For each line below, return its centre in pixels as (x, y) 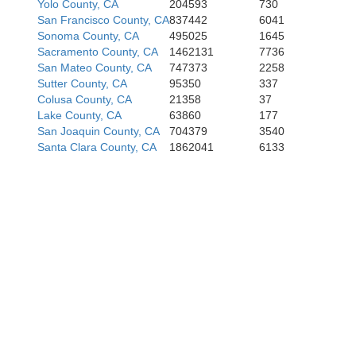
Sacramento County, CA (98, 52)
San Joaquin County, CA (99, 131)
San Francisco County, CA (103, 20)
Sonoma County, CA (88, 36)
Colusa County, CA (85, 99)
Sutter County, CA (82, 83)
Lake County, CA (79, 115)
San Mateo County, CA (95, 68)
